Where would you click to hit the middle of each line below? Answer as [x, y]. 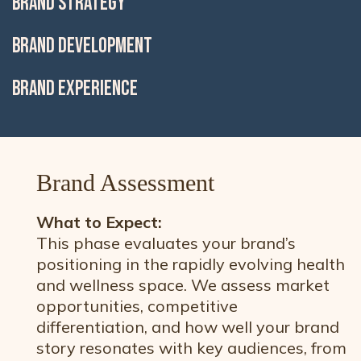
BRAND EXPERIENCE [75, 89]
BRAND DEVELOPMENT [82, 46]
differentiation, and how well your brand [188, 327]
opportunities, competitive [137, 306]
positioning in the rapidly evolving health [191, 264]
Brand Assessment [125, 183]
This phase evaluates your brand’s [166, 243]
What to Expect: [99, 222]
